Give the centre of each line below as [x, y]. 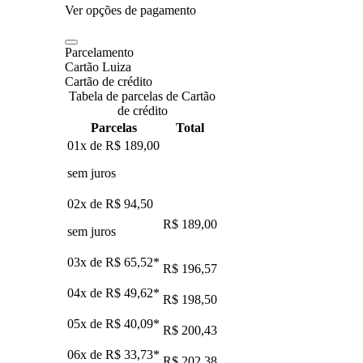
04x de [86, 293]
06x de [86, 354]
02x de [86, 203]
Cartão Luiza [98, 66]
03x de [86, 262]
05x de [86, 323]
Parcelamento [99, 52]
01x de [86, 145]
